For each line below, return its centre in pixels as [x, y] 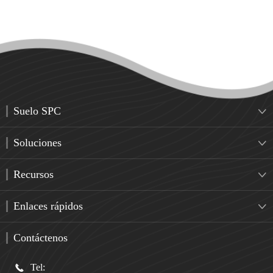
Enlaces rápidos [48, 206]
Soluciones [37, 143]
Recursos [34, 174]
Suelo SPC [37, 111]
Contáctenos [41, 238]
